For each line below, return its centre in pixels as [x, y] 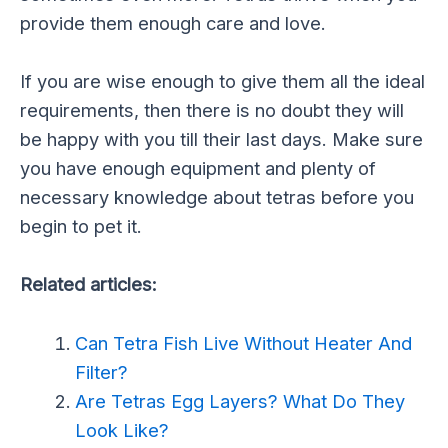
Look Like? [121, 429]
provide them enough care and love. [173, 23]
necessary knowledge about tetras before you [217, 197]
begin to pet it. [81, 226]
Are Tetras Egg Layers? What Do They [239, 400]
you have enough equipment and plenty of [198, 168]
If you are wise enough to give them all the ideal [222, 81]
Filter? [101, 371]
